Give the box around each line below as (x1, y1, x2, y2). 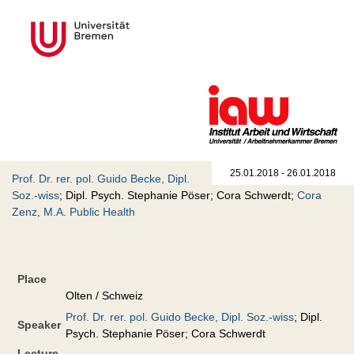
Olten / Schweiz (66, 289, 143, 303)
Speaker (17, 318, 61, 332)
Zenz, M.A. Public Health (12, 205, 135, 219)
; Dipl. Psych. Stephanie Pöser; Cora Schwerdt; (59, 189, 297, 202)
